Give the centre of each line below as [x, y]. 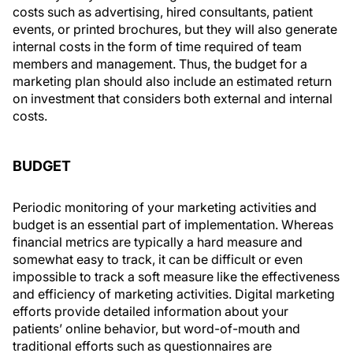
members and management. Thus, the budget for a [160, 64]
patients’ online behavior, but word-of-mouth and [156, 329]
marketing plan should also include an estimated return [172, 81]
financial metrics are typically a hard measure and [158, 242]
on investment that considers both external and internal [173, 98]
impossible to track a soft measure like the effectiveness [176, 277]
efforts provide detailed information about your [150, 311]
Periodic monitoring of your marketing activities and [165, 207]
